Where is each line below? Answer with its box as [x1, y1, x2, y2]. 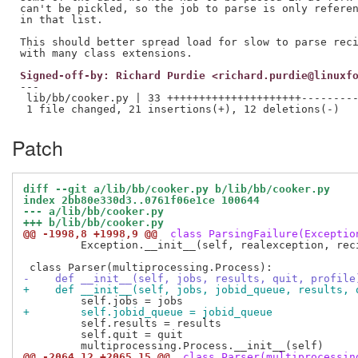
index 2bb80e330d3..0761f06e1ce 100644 [23, 194, 260, 207]
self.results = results [23, 317, 221, 330]
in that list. [19, 13, 103, 26]
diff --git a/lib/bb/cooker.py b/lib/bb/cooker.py [23, 183, 330, 196]
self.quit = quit [23, 328, 183, 341]
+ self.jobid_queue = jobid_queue [23, 306, 272, 319]
